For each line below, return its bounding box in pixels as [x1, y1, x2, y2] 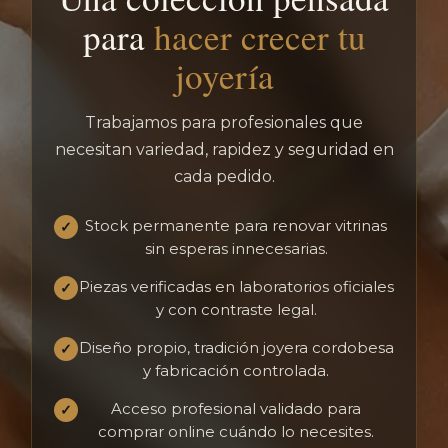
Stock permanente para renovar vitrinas [85, 216, 387, 235]
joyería [174, 52, 274, 99]
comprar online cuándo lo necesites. [98, 422, 374, 441]
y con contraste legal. [155, 300, 317, 319]
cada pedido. [173, 167, 275, 186]
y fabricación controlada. [143, 361, 329, 380]
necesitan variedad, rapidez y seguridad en [54, 140, 394, 159]
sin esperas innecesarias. [144, 239, 328, 258]
